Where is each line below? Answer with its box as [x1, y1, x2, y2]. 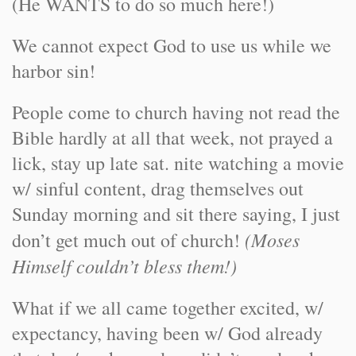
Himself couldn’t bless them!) [12, 253, 237, 278]
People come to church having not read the [12, 99, 340, 125]
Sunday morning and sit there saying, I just [12, 201, 340, 226]
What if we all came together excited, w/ [12, 295, 323, 320]
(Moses [245, 226, 300, 252]
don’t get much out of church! [12, 227, 245, 253]
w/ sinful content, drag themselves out [12, 176, 304, 201]
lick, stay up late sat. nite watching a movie [12, 150, 344, 176]
